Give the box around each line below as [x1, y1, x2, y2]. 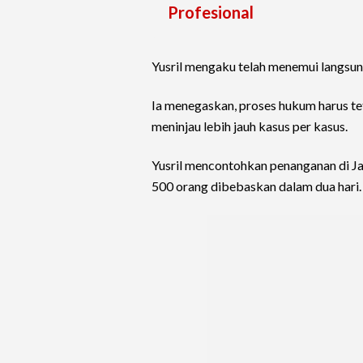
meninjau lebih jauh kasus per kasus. [152, 118, 348, 135]
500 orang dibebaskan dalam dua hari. [152, 178, 361, 194]
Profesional [168, 2, 254, 23]
